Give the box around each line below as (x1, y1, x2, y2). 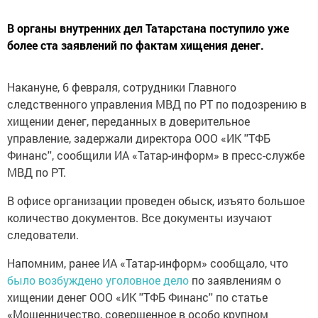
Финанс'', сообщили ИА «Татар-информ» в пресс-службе (7, 148, 305, 163)
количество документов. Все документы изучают (7, 210, 272, 225)
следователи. (7, 227, 79, 242)
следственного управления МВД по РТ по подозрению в (7, 97, 307, 111)
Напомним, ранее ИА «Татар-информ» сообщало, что (7, 256, 288, 270)
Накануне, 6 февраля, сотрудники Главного (7, 79, 236, 94)
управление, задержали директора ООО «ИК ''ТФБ (7, 131, 270, 146)
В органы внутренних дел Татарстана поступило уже (7, 21, 289, 35)
